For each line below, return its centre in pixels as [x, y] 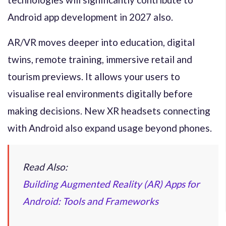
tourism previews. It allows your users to [94, 76]
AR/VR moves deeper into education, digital [101, 42]
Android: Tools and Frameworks [91, 201]
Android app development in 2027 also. [90, 17]
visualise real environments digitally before [100, 93]
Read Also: [45, 166]
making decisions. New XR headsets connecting [109, 110]
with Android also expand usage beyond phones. [110, 128]
